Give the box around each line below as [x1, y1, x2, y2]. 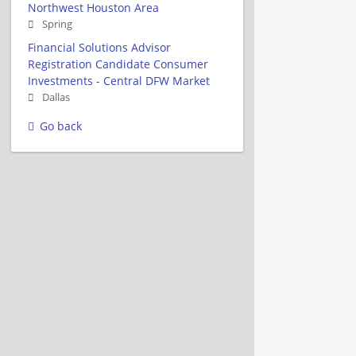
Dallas [42, 90, 70, 104]
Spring [42, 17, 72, 31]
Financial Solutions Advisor [28, 39, 171, 55]
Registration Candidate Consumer [28, 56, 208, 72]
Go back [40, 118, 82, 133]
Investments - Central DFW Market [28, 72, 210, 88]
